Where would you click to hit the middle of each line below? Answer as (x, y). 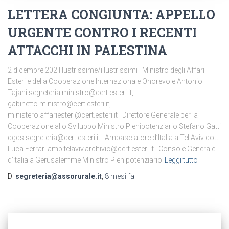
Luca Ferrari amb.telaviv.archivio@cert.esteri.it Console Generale (111, 149)
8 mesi (116, 177)
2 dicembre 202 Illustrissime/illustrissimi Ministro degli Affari (106, 70)
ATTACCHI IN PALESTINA (87, 51)
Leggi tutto (181, 160)
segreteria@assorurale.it (59, 177)
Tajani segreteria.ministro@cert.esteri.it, (71, 93)
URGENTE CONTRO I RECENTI (102, 33)
